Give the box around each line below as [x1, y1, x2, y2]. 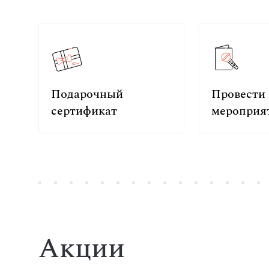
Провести [211, 85, 265, 103]
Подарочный [51, 85, 123, 103]
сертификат [51, 101, 117, 120]
